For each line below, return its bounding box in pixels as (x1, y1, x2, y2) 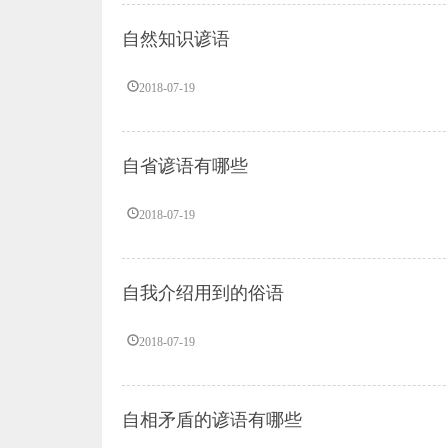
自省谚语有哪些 (122, 156, 248, 176)
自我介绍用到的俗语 (122, 283, 284, 303)
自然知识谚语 (122, 29, 230, 49)
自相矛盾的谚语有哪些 (122, 410, 302, 430)
